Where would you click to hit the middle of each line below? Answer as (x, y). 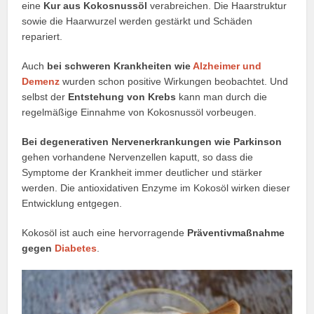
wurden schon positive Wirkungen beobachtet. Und (174, 82)
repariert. (42, 37)
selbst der (45, 97)
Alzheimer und (227, 66)
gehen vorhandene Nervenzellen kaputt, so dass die (138, 157)
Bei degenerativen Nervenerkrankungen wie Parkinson (152, 142)
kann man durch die (222, 97)
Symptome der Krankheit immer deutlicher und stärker (142, 173)
